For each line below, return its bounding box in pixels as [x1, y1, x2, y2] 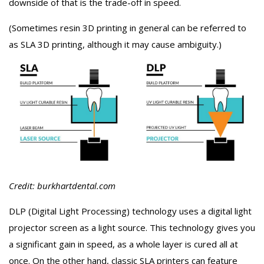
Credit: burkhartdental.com [9, 179, 115, 192]
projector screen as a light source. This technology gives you [9, 221, 255, 233]
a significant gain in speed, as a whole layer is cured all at [9, 237, 238, 250]
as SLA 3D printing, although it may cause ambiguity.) [9, 38, 222, 50]
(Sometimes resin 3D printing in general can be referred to [9, 21, 246, 34]
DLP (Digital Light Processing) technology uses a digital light [9, 204, 252, 217]
